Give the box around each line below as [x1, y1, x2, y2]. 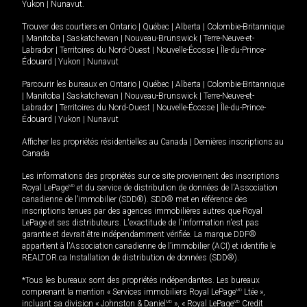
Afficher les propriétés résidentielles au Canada [22, 136, 188, 147]
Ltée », [242, 286, 265, 297]
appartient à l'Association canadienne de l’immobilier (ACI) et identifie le [22, 241, 275, 251]
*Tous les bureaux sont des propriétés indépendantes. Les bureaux [22, 275, 260, 285]
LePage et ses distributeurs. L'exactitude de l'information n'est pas [22, 217, 259, 228]
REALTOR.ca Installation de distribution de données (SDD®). [22, 252, 239, 262]
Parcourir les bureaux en [22, 79, 110, 89]
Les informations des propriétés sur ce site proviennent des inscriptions [22, 171, 280, 181]
